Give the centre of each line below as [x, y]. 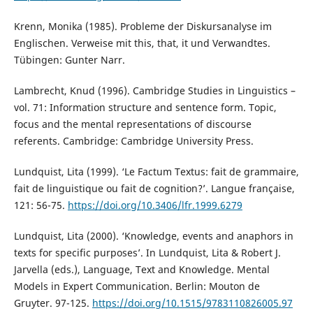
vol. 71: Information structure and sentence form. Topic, [145, 107]
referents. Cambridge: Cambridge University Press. [133, 140]
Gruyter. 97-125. [53, 303]
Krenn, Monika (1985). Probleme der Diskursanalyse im [143, 26]
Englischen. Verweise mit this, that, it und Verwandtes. [142, 43]
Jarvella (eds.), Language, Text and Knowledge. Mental [141, 269]
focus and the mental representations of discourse [132, 124]
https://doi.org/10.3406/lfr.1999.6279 [155, 205]
